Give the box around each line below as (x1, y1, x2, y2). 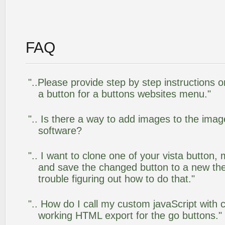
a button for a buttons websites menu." (38, 88, 211, 99)
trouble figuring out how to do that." (38, 173, 195, 184)
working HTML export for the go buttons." (38, 210, 222, 221)
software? (38, 125, 82, 136)
